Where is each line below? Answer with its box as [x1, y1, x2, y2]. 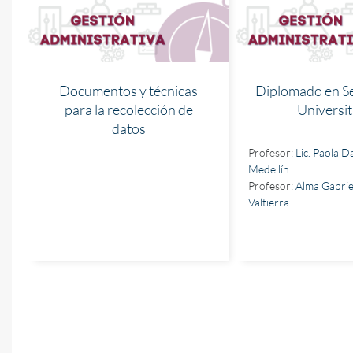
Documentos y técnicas [59, 82, 198, 99]
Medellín [248, 162, 289, 176]
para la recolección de [64, 101, 193, 118]
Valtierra [248, 195, 289, 209]
